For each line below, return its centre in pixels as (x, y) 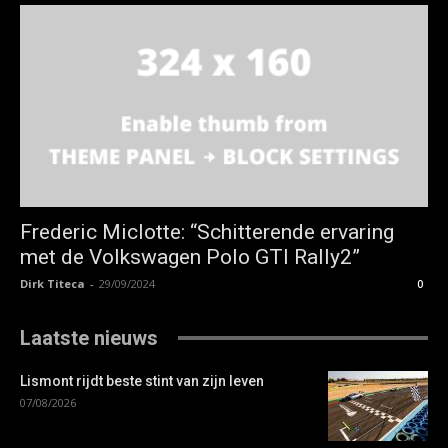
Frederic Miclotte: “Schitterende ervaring (207, 231)
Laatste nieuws (89, 337)
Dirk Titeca (52, 283)
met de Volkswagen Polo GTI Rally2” (190, 256)
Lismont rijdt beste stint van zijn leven (142, 380)
